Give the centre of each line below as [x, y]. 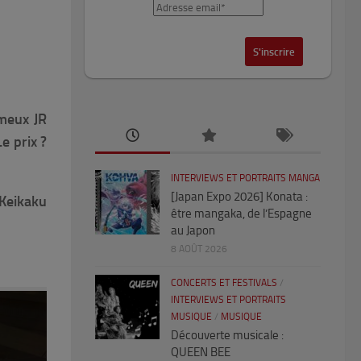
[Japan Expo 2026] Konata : [239, 197]
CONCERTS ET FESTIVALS [224, 283]
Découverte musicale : [227, 336]
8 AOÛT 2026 [199, 249]
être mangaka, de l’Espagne [241, 214]
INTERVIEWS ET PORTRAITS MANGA [245, 178]
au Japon [193, 231]
